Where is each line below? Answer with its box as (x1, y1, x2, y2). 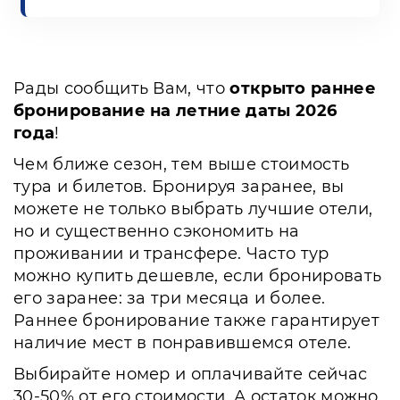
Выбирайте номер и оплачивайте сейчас (13, 364, 368, 384)
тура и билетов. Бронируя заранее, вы (13, 177, 345, 196)
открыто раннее (229, 79, 376, 98)
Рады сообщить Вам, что (13, 79, 230, 98)
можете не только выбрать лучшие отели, (13, 199, 373, 219)
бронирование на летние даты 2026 (13, 101, 337, 121)
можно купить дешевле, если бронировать (13, 266, 382, 286)
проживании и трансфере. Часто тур (13, 244, 329, 263)
